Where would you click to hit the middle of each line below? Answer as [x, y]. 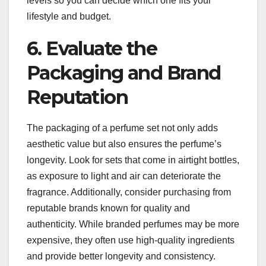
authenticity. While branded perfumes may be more [133, 224]
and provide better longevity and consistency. [121, 256]
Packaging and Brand [124, 72]
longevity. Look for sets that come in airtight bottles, [133, 160]
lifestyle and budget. [69, 16]
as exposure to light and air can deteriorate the [124, 176]
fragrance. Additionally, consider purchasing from [129, 192]
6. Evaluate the [92, 48]
